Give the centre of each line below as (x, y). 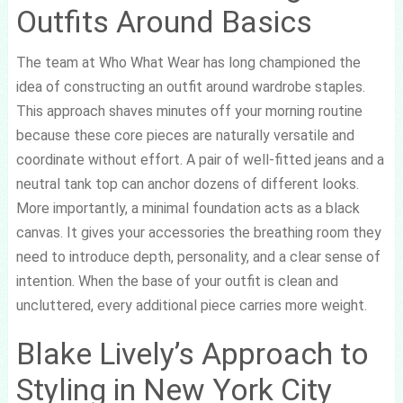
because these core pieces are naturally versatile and (185, 135)
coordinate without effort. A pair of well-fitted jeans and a (200, 160)
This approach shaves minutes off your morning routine (189, 111)
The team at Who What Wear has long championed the (188, 63)
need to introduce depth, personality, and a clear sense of (198, 257)
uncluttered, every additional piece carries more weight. (191, 305)
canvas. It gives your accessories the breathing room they (198, 233)
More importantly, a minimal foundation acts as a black (188, 208)
